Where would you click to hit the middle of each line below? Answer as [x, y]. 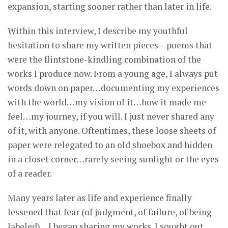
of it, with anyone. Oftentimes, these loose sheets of [112, 131]
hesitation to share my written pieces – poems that [110, 45]
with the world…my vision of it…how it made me [107, 102]
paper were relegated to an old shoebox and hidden [110, 145]
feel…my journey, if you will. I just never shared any [111, 117]
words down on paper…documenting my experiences [113, 88]
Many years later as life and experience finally [100, 198]
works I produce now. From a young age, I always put [113, 74]
